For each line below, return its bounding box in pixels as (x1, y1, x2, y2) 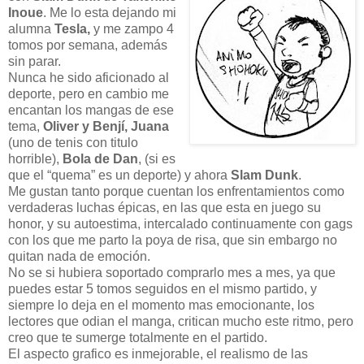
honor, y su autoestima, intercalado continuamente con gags (8, 217, 353, 232)
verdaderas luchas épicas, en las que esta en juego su (8, 201, 321, 215)
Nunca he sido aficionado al (8, 71, 169, 85)
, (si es (138, 152, 175, 167)
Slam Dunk (231, 168, 298, 183)
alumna (8, 22, 54, 37)
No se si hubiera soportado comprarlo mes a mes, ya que (8, 266, 336, 280)
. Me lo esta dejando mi (43, 6, 176, 20)
